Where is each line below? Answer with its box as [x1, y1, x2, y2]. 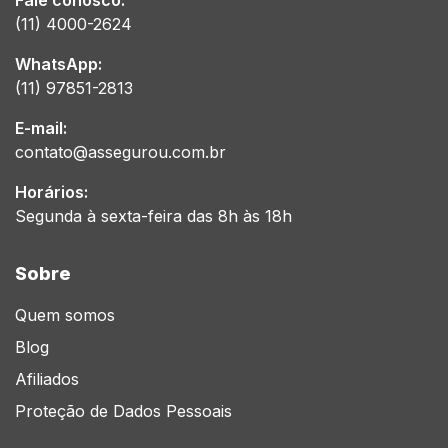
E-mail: [15, 118, 67, 138]
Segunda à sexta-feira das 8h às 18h [15, 206, 292, 226]
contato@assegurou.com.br [15, 142, 226, 162]
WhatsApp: [15, 54, 102, 74]
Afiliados [15, 369, 79, 389]
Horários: [15, 182, 88, 202]
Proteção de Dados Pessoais [15, 401, 232, 421]
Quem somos [15, 305, 115, 325]
